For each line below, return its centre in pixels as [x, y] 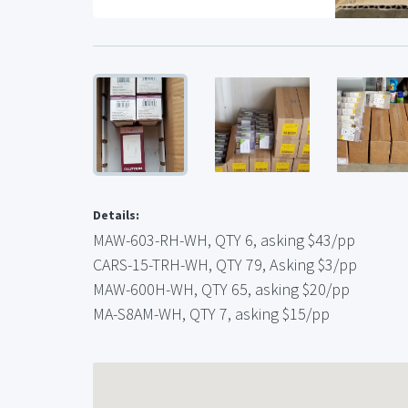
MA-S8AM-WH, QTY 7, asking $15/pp [211, 313]
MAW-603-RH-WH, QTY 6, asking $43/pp [224, 240]
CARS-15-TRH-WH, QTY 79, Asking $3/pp [225, 264]
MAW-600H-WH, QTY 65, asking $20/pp [221, 289]
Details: [116, 214]
